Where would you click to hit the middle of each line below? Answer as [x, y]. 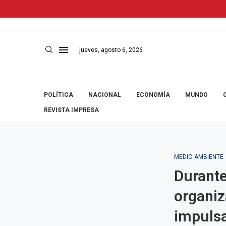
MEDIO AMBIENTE [199, 157]
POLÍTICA [59, 95]
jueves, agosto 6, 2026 [111, 50]
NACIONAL [105, 95]
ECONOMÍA [153, 95]
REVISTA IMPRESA [71, 110]
